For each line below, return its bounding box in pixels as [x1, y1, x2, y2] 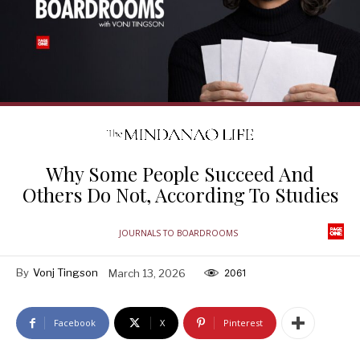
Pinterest [223, 317, 263, 329]
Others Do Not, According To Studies [22, 182, 338, 208]
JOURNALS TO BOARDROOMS [118, 227, 238, 239]
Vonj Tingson [33, 266, 98, 280]
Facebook [54, 317, 96, 329]
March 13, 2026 [108, 266, 186, 280]
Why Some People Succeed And [46, 161, 314, 187]
